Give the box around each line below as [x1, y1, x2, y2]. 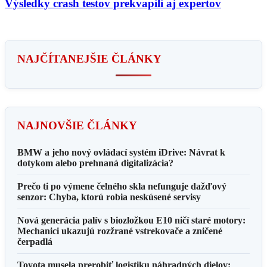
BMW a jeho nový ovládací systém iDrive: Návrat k [17, 147, 225, 157]
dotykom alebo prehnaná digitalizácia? [17, 157, 173, 168]
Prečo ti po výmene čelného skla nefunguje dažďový [17, 181, 226, 191]
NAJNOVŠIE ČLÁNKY [17, 119, 137, 132]
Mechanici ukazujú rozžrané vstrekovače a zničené [17, 225, 222, 236]
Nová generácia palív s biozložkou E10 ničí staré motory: [17, 215, 246, 225]
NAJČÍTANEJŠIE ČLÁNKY [17, 52, 162, 65]
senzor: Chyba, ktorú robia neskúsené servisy [17, 191, 201, 202]
